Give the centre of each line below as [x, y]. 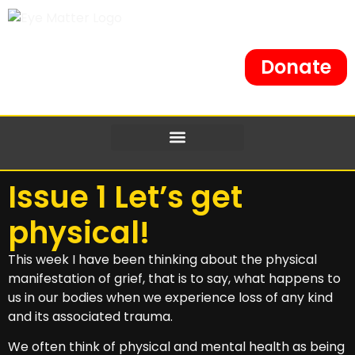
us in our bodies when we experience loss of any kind [170, 297]
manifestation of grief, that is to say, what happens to [174, 278]
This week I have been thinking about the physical [162, 259]
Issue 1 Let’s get [125, 197]
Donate [296, 67]
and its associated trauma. [90, 316]
